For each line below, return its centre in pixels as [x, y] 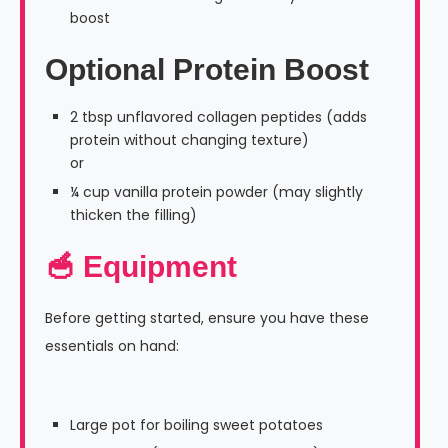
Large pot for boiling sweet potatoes [196, 425]
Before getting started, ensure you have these [207, 318]
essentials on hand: [112, 346]
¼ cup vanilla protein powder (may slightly [216, 192]
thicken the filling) [133, 215]
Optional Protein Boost [207, 70]
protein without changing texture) [189, 140]
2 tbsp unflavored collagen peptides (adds [218, 117]
